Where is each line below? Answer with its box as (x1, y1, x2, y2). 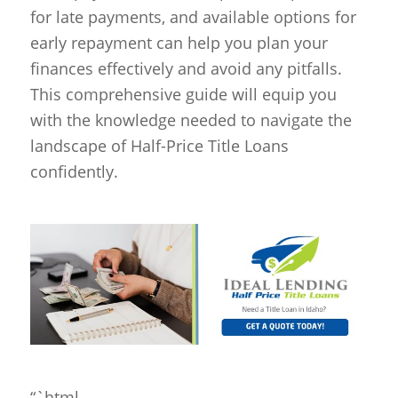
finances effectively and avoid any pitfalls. (29, 58, 342, 80)
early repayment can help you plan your (29, 32, 328, 54)
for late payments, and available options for (29, 6, 356, 28)
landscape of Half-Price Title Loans (29, 135, 289, 157)
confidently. (29, 161, 118, 183)
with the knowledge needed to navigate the (29, 109, 352, 131)
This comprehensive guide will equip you (29, 84, 337, 106)
